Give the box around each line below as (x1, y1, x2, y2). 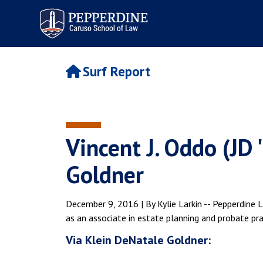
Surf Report (82, 63, 150, 80)
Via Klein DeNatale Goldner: (66, 232, 211, 248)
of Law (32, 15, 63, 28)
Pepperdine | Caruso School (32, 4, 152, 18)
